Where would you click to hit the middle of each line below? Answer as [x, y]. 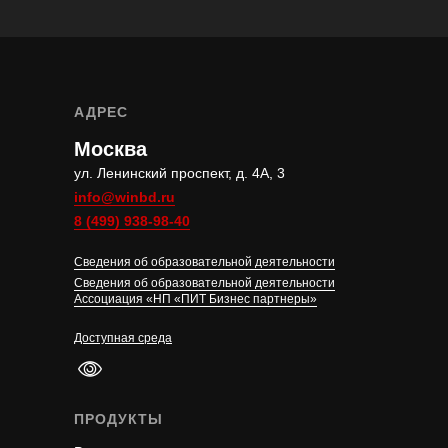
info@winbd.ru [124, 197]
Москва [110, 149]
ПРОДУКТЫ [118, 419]
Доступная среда [123, 338]
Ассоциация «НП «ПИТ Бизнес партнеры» [195, 299]
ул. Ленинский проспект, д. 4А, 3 [179, 173]
